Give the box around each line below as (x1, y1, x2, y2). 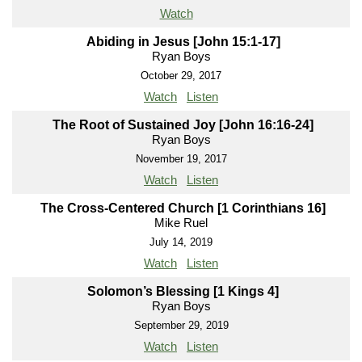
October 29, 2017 (141, 69, 221, 82)
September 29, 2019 (133, 319, 229, 332)
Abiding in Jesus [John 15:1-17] (86, 35, 280, 49)
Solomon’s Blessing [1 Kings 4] (87, 284, 279, 299)
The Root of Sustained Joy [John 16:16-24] (53, 118, 314, 133)
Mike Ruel (154, 216, 208, 230)
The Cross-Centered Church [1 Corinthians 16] (40, 201, 326, 216)
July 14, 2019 (149, 236, 213, 249)
